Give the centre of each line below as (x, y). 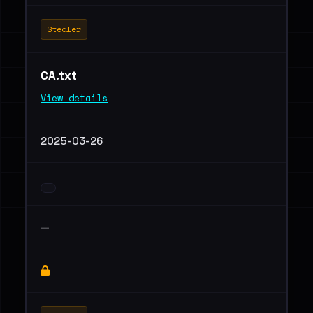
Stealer (64, 29)
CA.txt (60, 75)
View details (74, 98)
